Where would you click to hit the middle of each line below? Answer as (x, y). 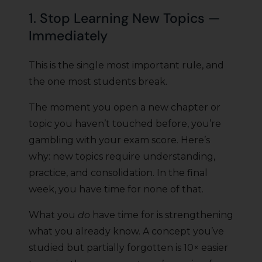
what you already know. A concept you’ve (126, 232)
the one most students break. (98, 82)
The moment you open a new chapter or (125, 108)
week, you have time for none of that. (116, 189)
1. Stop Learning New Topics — (124, 18)
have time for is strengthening (162, 215)
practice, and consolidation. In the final (118, 173)
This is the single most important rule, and (126, 65)
